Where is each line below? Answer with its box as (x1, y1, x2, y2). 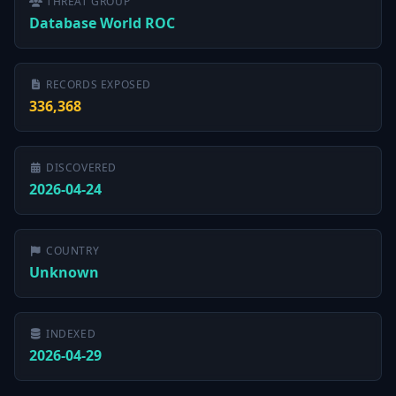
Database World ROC (29, 13, 175, 33)
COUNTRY (46, 243, 100, 258)
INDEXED (46, 326, 96, 341)
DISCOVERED (46, 160, 117, 175)
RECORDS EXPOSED (46, 77, 151, 92)
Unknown (29, 263, 99, 282)
